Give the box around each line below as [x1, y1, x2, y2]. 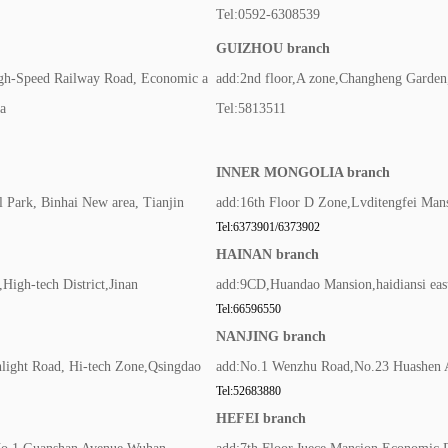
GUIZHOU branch [216, 41, 330, 56]
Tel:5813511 [216, 101, 286, 116]
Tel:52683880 [216, 384, 281, 398]
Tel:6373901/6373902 [216, 220, 320, 234]
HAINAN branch [216, 247, 319, 262]
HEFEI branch [216, 411, 306, 426]
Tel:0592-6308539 [216, 7, 320, 22]
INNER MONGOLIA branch [216, 165, 390, 180]
